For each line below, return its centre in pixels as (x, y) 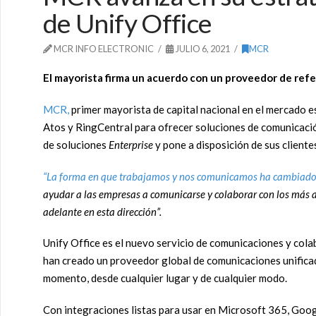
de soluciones (76, 144)
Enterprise (131, 144)
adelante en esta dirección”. (102, 211)
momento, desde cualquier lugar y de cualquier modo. (165, 278)
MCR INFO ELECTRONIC (103, 49)
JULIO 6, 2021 (202, 49)
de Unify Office (128, 23)
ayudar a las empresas (92, 194)
